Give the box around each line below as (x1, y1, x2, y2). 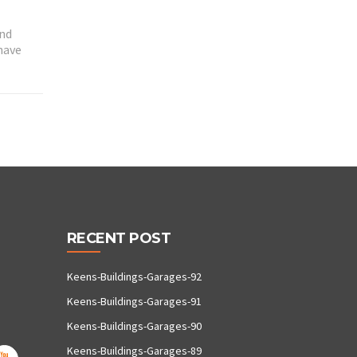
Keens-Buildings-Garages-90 (66, 319, 202, 334)
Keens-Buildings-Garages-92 (66, 269, 202, 284)
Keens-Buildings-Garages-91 (66, 294, 202, 309)
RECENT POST (66, 229, 171, 248)
